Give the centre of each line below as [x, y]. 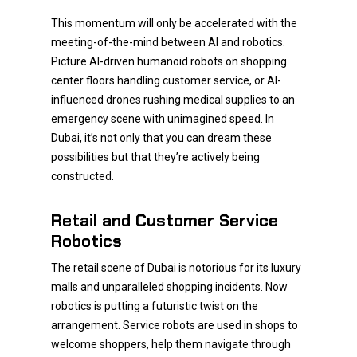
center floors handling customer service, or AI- [166, 80]
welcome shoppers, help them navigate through [171, 344]
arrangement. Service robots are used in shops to [175, 325]
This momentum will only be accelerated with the [174, 23]
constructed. [82, 176]
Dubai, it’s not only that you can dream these [161, 138]
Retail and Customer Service [165, 220]
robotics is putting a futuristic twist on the [155, 306]
